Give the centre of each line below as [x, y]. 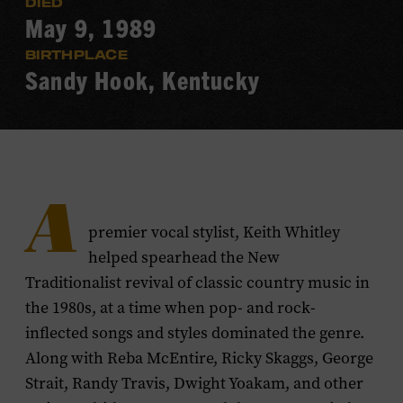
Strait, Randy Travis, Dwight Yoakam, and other [194, 383]
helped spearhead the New [184, 257]
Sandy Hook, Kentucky [143, 80]
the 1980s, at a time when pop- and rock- [170, 308]
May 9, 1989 [91, 27]
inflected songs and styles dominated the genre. [195, 333]
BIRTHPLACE [76, 54]
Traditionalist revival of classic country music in [197, 282]
